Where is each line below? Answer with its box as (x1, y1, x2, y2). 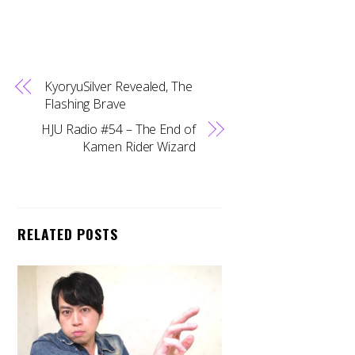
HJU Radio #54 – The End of (40, 120, 196, 138)
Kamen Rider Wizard (82, 137, 196, 155)
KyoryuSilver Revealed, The (44, 77, 193, 95)
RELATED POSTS (17, 223, 118, 244)
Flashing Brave (44, 94, 126, 113)
